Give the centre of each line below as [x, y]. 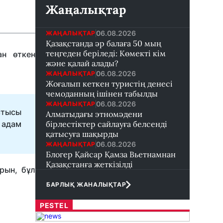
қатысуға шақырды [82, 134]
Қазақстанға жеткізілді [89, 164]
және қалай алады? [82, 63]
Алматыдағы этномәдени [94, 114]
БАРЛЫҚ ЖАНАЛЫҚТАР [86, 184]
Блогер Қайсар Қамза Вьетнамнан [111, 154]
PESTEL [54, 205]
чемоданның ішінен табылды [102, 94]
